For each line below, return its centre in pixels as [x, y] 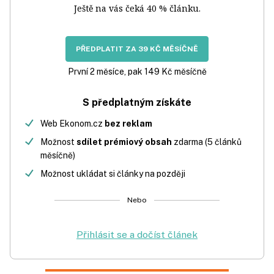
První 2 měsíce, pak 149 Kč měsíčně [137, 72]
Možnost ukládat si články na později [113, 174]
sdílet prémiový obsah [124, 142]
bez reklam [128, 124]
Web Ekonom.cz [72, 124]
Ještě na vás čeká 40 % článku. [137, 8]
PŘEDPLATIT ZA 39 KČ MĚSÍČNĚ [137, 49]
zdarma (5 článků [207, 142]
